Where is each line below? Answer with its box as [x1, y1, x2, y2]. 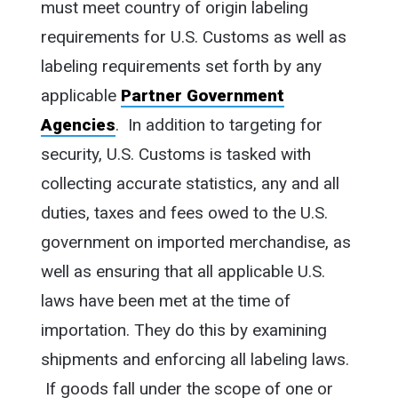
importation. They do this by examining [40, 319, 327, 340]
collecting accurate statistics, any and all [40, 172, 339, 194]
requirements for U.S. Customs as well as [40, 26, 346, 47]
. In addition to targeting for [115, 114, 322, 135]
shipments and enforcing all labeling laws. [40, 348, 349, 370]
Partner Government [120, 84, 284, 106]
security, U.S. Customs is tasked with [40, 143, 311, 164]
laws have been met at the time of [40, 290, 291, 311]
